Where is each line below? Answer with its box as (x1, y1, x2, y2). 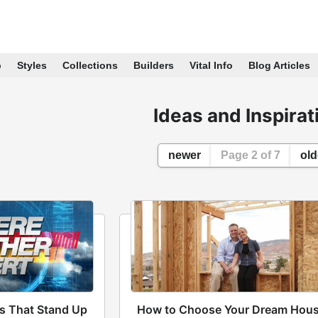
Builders (133, 60, 174, 71)
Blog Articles (248, 60, 310, 71)
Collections (62, 60, 118, 71)
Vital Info (189, 60, 233, 71)
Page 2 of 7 (220, 149, 280, 161)
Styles (16, 60, 47, 71)
